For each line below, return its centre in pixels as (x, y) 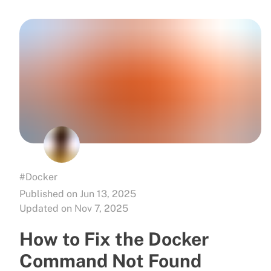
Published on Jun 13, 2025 (78, 194)
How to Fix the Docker (114, 239)
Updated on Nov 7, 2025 (74, 208)
